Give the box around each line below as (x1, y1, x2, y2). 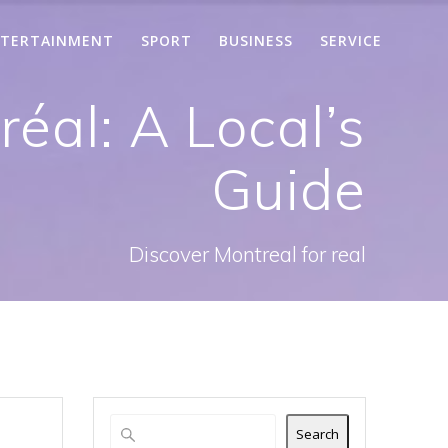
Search (295, 425, 339, 444)
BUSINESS (219, 30, 294, 50)
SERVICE (320, 30, 383, 50)
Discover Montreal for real (128, 240, 366, 267)
